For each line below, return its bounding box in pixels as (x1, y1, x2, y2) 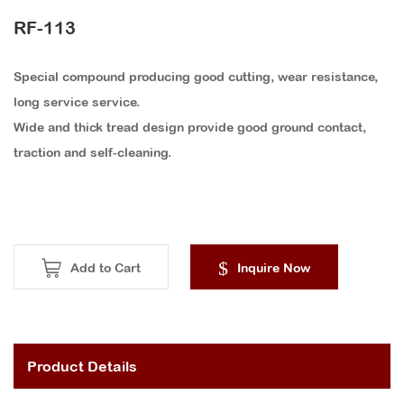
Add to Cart (70, 261, 141, 276)
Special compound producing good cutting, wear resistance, (14, 69, 378, 85)
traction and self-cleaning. (14, 145, 171, 161)
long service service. (14, 95, 140, 110)
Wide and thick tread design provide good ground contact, (14, 120, 366, 135)
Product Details (27, 358, 137, 375)
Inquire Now (237, 261, 310, 276)
